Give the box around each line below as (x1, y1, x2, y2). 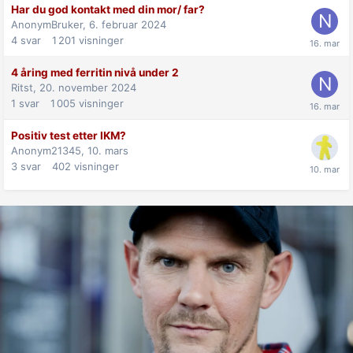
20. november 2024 (39, 80, 136, 94)
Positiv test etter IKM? (11, 128, 126, 142)
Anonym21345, (11, 143, 87, 157)
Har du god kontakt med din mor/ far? (11, 2, 205, 16)
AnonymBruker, (11, 17, 89, 31)
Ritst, (11, 80, 39, 94)
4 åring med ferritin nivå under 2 (11, 65, 179, 79)
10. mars (87, 143, 128, 157)
